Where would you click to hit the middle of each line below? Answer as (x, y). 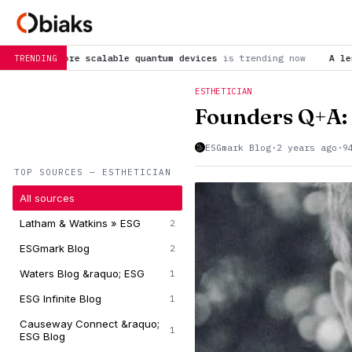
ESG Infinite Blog (60, 299)
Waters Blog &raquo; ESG (82, 273)
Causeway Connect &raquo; (90, 324)
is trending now (141, 58)
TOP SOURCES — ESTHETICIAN (93, 172)
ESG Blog (42, 336)
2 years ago (307, 147)
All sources (47, 198)
